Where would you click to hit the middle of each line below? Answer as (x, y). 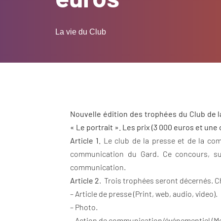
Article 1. (87, 140)
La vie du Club (81, 32)
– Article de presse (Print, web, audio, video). (144, 193)
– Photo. (84, 207)
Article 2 (85, 180)
